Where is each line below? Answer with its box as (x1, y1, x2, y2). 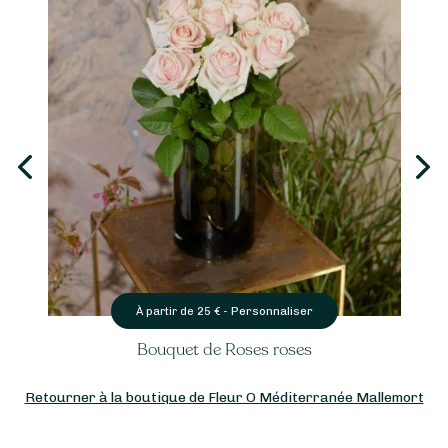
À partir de (135, 304, 197, 318)
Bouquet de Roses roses (136, 338, 312, 362)
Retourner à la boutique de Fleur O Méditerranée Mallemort (24, 388, 424, 406)
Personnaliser (230, 303, 313, 318)
